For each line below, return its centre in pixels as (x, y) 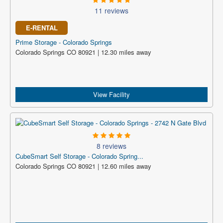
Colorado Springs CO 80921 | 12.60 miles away (83, 166)
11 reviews (111, 10)
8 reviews (111, 146)
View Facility (111, 94)
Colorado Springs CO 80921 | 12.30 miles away (83, 52)
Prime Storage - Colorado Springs (64, 42)
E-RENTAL (42, 28)
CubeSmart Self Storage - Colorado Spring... (79, 156)
